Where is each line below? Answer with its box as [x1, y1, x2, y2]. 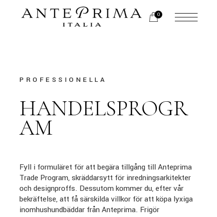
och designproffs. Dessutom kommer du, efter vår [19, 183, 184, 194]
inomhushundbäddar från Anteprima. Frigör [19, 204, 160, 215]
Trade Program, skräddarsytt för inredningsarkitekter [19, 172, 191, 183]
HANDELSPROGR [19, 95, 188, 122]
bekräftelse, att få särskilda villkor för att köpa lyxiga [19, 194, 193, 204]
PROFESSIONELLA [19, 75, 107, 84]
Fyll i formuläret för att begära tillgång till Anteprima [19, 162, 192, 172]
